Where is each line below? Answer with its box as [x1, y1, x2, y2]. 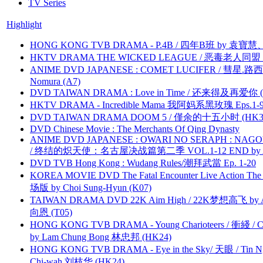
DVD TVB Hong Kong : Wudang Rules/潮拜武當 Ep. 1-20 [30, 157, 256, 168]
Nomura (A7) [30, 76, 80, 86]
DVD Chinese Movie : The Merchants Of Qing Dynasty [30, 123, 240, 134]
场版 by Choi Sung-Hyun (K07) [30, 182, 151, 193]
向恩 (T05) [30, 207, 72, 217]
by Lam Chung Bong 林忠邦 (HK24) [30, 231, 171, 242]
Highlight [6, 19, 42, 29]
